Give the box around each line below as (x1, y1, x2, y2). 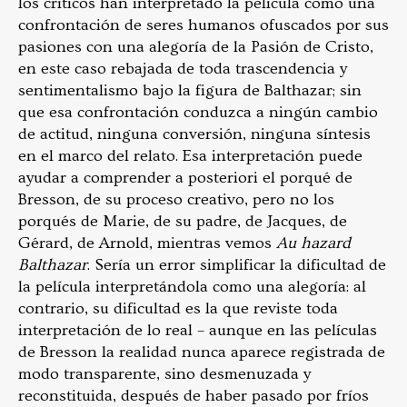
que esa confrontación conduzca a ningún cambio (18, 103, 378, 123)
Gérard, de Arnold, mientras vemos (18, 233, 276, 253)
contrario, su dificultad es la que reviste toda (18, 299, 338, 319)
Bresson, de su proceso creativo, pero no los (18, 190, 334, 210)
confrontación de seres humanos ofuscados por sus (18, 15, 389, 35)
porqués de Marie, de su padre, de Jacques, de (18, 212, 347, 232)
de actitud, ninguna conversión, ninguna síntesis (18, 124, 371, 144)
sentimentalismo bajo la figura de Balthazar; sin (18, 81, 362, 101)
